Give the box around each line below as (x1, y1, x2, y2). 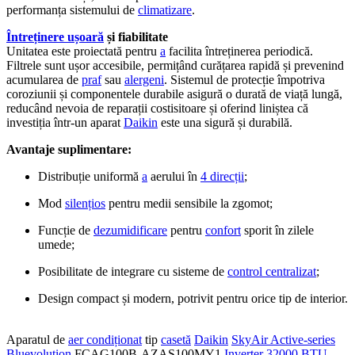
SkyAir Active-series (231, 332, 335, 346)
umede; (38, 237, 74, 251)
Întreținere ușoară (6, 29, 104, 44)
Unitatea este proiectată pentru (6, 44, 160, 58)
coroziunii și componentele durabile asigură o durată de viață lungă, (6, 86, 342, 101)
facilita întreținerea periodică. (166, 44, 313, 58)
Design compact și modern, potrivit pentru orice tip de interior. (38, 291, 348, 305)
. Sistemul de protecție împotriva (164, 72, 325, 86)
